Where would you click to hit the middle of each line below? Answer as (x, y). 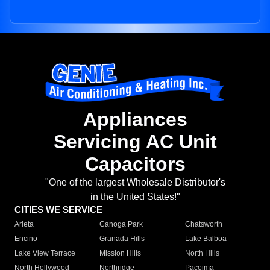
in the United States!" (135, 197)
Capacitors (135, 164)
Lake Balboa (206, 239)
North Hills (202, 253)
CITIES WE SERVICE (58, 210)
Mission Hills (121, 253)
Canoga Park (121, 224)
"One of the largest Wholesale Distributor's (135, 183)
